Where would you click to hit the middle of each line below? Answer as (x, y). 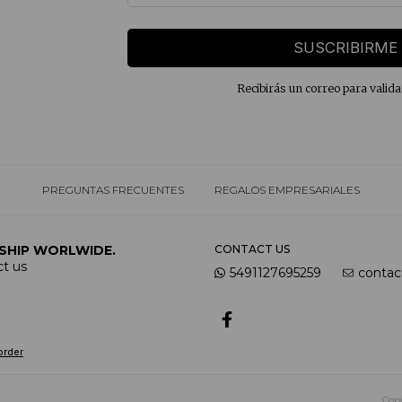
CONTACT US (252, 249)
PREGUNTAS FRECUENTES (113, 189)
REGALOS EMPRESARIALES (287, 189)
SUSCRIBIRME (345, 48)
